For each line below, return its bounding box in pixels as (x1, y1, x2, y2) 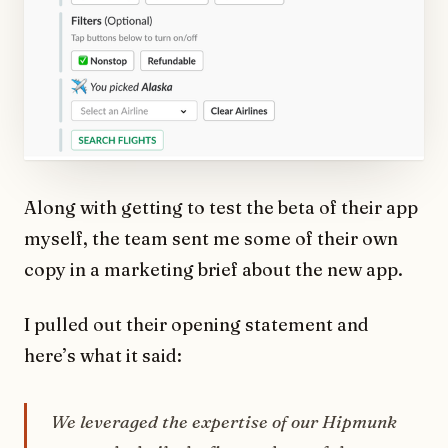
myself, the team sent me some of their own (24, 227, 398, 251)
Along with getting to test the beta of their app (24, 196, 418, 220)
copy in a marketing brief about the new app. (24, 258, 403, 282)
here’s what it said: (24, 344, 182, 368)
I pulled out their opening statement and (24, 313, 369, 337)
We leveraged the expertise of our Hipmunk (51, 411, 397, 433)
